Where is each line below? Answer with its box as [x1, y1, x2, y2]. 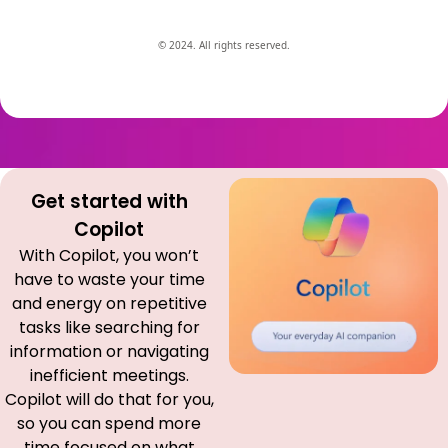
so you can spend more [17, 412, 202, 435]
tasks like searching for [18, 316, 200, 339]
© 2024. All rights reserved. [158, 38, 290, 52]
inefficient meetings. [29, 364, 189, 387]
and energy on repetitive [11, 292, 207, 315]
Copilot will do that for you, [4, 388, 214, 411]
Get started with [30, 188, 188, 215]
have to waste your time [13, 268, 205, 291]
